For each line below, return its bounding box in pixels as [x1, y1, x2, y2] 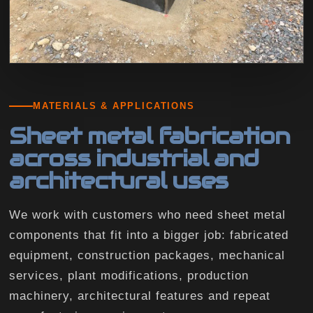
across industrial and [9, 144, 259, 173]
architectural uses [9, 166, 228, 196]
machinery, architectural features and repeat [9, 289, 270, 303]
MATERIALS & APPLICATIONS [33, 101, 195, 112]
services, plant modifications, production [9, 269, 249, 283]
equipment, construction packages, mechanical [9, 249, 285, 263]
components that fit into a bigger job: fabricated [9, 228, 289, 242]
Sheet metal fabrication [9, 122, 290, 151]
